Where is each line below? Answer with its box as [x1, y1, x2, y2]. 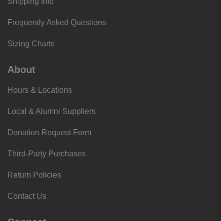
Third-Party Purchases [7, 149, 86, 158]
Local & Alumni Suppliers [7, 107, 96, 115]
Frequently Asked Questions [7, 18, 106, 27]
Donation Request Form [7, 128, 91, 137]
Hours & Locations [7, 86, 72, 94]
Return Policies [7, 171, 61, 179]
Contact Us [7, 192, 46, 200]
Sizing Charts [7, 39, 55, 48]
